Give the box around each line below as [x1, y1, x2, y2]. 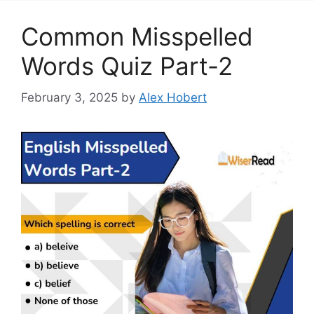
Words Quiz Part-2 [21, 51, 233, 81]
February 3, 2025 [21, 90, 118, 104]
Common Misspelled [21, 22, 253, 52]
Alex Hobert [139, 90, 207, 104]
